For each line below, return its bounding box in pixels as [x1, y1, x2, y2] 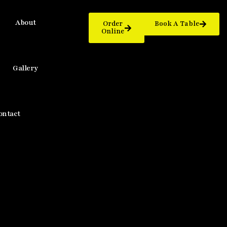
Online [101, 27, 125, 36]
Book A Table [155, 19, 199, 28]
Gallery [13, 63, 38, 73]
